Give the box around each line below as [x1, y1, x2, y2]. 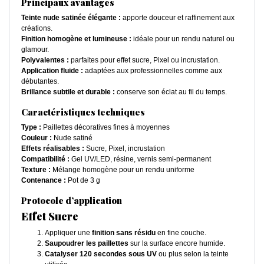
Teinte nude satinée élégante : [21, 14, 121, 22]
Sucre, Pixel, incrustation [84, 144, 165, 153]
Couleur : [21, 134, 52, 143]
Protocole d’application [21, 194, 122, 207]
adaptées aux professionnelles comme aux [83, 67, 222, 75]
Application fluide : [21, 67, 83, 75]
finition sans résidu [92, 229, 156, 237]
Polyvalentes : [21, 56, 69, 65]
